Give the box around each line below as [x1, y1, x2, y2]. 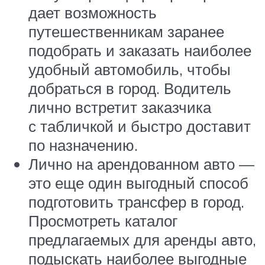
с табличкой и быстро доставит [28, 117, 251, 136]
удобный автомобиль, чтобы [28, 60, 231, 79]
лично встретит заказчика [28, 98, 211, 117]
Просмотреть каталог [28, 211, 177, 231]
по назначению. [28, 135, 138, 155]
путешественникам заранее [28, 22, 224, 41]
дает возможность [28, 3, 157, 22]
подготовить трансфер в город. [28, 192, 244, 212]
